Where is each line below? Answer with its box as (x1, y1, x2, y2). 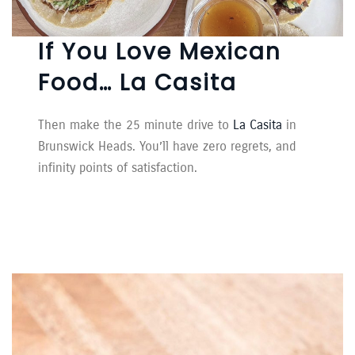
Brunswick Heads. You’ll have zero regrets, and (38, 139, 297, 155)
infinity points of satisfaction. (38, 160, 198, 176)
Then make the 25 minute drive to (38, 117, 234, 133)
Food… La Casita (38, 67, 238, 99)
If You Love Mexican (38, 36, 282, 68)
